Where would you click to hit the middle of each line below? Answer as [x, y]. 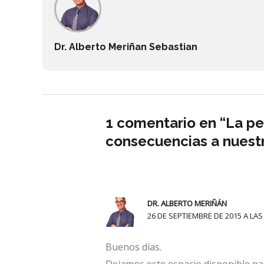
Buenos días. [133, 247]
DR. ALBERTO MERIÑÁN [187, 204]
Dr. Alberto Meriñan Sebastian [126, 47]
